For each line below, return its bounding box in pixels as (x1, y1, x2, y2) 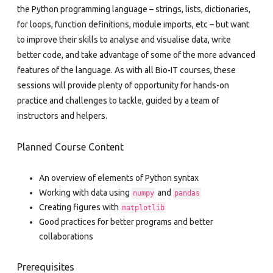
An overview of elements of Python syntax (39, 172, 199, 183)
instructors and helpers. (17, 110, 107, 121)
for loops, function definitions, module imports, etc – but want (17, 19, 249, 29)
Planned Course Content (17, 141, 124, 152)
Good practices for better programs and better (39, 216, 213, 227)
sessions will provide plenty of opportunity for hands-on (17, 80, 229, 90)
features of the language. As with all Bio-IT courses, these (17, 65, 236, 75)
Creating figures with (39, 202, 121, 212)
